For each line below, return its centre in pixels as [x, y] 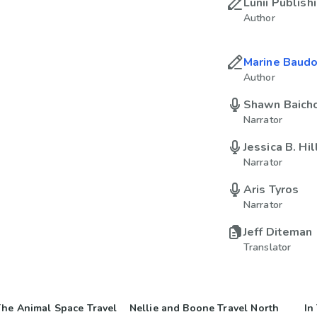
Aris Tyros [271, 190]
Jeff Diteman [278, 232]
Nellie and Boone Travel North [204, 308]
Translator [267, 247]
